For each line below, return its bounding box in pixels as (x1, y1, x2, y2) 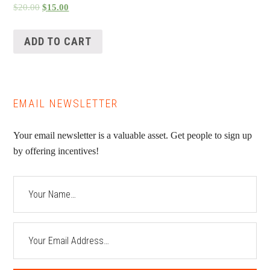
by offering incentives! (13, 146, 99, 157)
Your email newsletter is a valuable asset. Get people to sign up (13, 130, 253, 141)
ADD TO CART (24, 35, 92, 48)
